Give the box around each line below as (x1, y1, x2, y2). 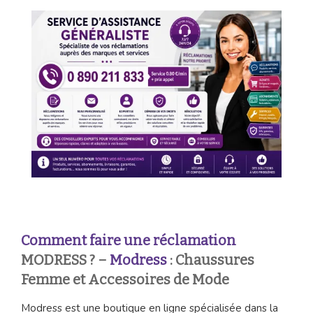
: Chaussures (170, 252, 254, 269)
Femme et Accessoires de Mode (21, 271, 229, 289)
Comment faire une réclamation (21, 232, 236, 249)
